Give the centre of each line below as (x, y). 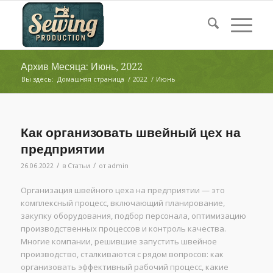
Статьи (79, 166)
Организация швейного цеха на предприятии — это (122, 190)
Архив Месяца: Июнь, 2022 (81, 67)
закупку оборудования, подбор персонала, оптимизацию (133, 216)
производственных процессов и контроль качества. (123, 229)
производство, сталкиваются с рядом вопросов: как (122, 254)
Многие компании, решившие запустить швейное (119, 242)
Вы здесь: (37, 79)
